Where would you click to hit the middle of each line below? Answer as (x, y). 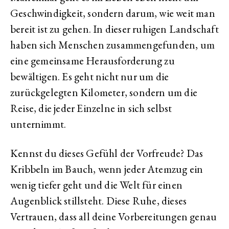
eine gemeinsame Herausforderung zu (93, 61)
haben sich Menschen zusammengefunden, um (113, 45)
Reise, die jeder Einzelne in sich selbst (91, 108)
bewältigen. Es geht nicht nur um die (90, 76)
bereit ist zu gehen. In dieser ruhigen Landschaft (114, 29)
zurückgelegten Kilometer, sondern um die (104, 92)
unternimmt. (38, 124)
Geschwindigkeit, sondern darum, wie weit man (113, 13)
